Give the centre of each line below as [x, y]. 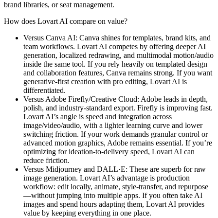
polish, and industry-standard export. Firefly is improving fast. [118, 108]
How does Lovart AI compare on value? [66, 21]
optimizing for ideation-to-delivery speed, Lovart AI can [109, 151]
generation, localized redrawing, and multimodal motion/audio [118, 55]
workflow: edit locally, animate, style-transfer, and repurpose [116, 186]
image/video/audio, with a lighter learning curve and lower [113, 125]
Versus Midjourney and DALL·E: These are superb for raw [115, 169]
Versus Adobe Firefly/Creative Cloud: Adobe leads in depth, [116, 99]
